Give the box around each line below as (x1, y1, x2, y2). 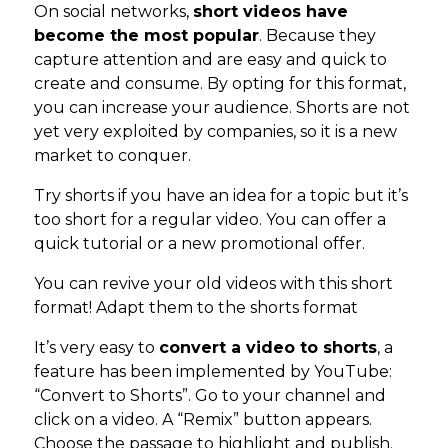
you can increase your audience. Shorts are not (34, 98, 410, 118)
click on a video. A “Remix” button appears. (34, 410, 372, 430)
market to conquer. (34, 146, 191, 166)
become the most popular (34, 26, 259, 46)
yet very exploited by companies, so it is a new (34, 122, 397, 142)
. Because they (259, 26, 376, 46)
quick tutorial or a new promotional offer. (34, 234, 365, 254)
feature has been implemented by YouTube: (34, 362, 392, 382)
